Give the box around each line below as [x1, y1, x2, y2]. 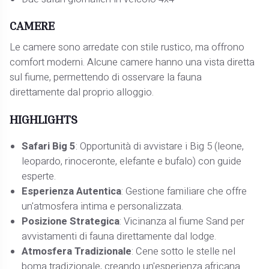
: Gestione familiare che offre [121, 184, 247, 199]
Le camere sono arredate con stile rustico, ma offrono [10, 40, 245, 55]
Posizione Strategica [22, 214, 120, 229]
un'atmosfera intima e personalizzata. [22, 199, 184, 214]
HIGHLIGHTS [10, 111, 78, 126]
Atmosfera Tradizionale [22, 244, 132, 259]
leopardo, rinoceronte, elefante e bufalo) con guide [22, 154, 242, 169]
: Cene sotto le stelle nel [131, 244, 236, 259]
